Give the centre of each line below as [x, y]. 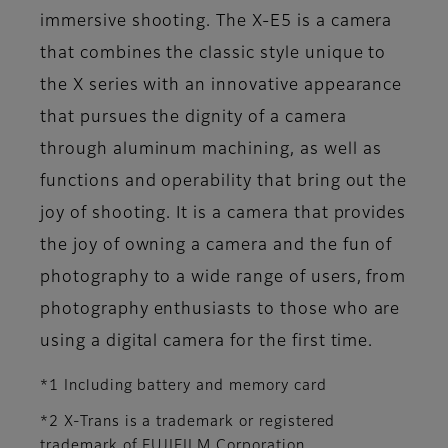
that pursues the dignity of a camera [193, 118]
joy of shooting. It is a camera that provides [223, 214]
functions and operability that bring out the [224, 182]
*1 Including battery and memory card [183, 386]
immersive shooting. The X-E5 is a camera [216, 22]
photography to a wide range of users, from [223, 278]
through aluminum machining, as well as [211, 150]
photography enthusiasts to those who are [220, 310]
